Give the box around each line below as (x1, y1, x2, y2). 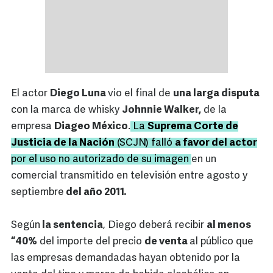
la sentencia (40, 220, 103, 231)
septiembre (11, 187, 64, 198)
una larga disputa (173, 88, 260, 99)
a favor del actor (175, 138, 257, 149)
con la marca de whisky (11, 105, 122, 116)
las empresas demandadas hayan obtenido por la (11, 253, 240, 264)
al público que (190, 236, 253, 247)
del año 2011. (64, 187, 126, 198)
